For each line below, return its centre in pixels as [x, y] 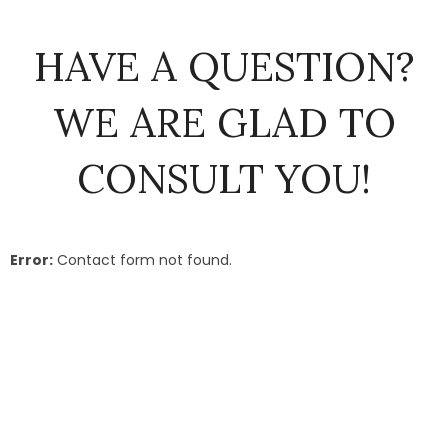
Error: [31, 260]
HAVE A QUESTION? [224, 67]
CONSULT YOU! [224, 179]
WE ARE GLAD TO [224, 123]
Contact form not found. [142, 260]
